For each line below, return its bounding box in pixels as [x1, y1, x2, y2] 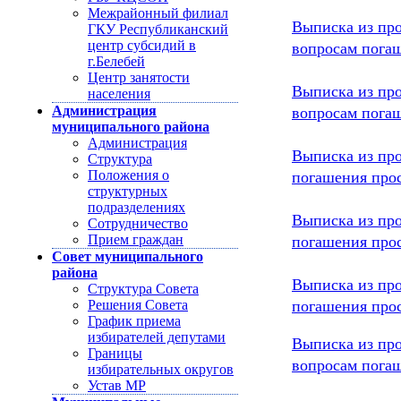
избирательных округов [88, 362, 234, 377]
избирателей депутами [88, 329, 226, 345]
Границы [88, 346, 142, 361]
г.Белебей [88, 54, 145, 69]
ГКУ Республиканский [88, 21, 228, 37]
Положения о [88, 167, 169, 183]
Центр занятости [88, 70, 190, 85]
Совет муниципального [52, 249, 203, 264]
